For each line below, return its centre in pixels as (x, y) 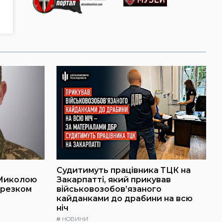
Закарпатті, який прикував (114, 179)
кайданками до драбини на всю (125, 198)
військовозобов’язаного (109, 189)
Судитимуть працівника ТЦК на (124, 170)
